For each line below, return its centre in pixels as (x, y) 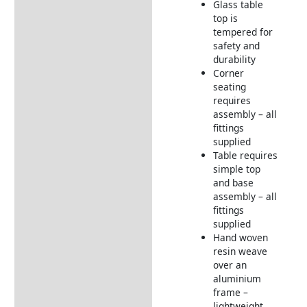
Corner (228, 73)
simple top (236, 169)
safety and (236, 45)
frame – (230, 292)
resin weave (240, 251)
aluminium (237, 278)
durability (234, 59)
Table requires (245, 155)
